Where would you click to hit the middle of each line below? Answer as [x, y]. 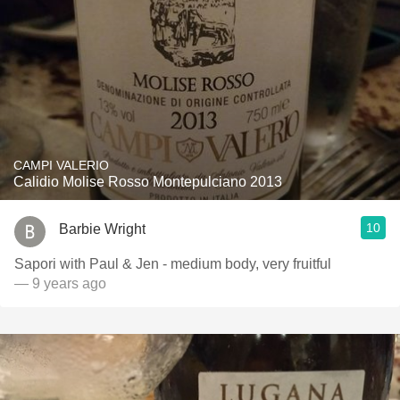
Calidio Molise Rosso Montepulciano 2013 [148, 182]
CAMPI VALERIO [61, 165]
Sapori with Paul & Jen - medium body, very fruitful [173, 264]
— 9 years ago [60, 283]
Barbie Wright [102, 229]
